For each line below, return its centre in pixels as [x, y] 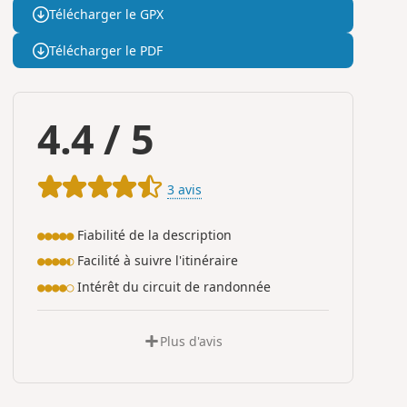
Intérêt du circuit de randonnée [172, 286]
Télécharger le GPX [106, 15]
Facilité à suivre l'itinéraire [155, 261]
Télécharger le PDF [105, 50]
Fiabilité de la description [152, 234]
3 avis [185, 190]
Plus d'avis [191, 342]
